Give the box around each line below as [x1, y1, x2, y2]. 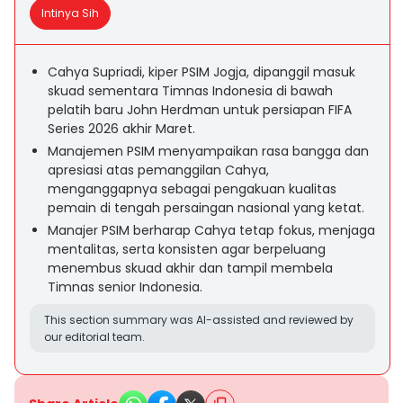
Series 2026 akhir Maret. [48, 120, 195, 138]
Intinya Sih [41, 5, 99, 21]
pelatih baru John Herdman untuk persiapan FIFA [48, 101, 352, 119]
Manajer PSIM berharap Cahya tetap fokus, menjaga [48, 221, 375, 239]
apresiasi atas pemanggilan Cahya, [48, 161, 269, 179]
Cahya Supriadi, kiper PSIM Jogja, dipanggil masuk [48, 63, 355, 81]
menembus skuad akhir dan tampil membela [48, 259, 333, 277]
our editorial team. [44, 329, 145, 345]
